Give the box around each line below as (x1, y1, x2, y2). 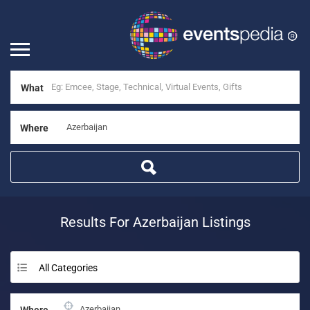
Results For (60, 213, 133, 230)
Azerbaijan (132, 213, 199, 230)
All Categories (39, 262, 98, 273)
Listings (198, 213, 250, 230)
